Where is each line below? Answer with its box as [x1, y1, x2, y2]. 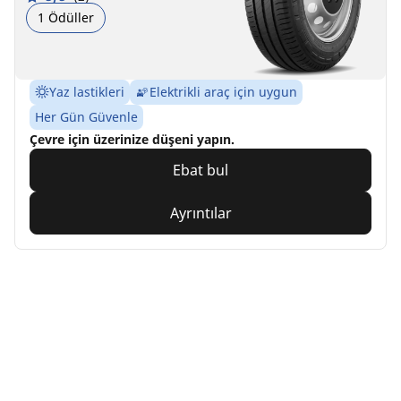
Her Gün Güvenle [35, 107, 138, 125]
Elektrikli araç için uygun [149, 82, 297, 100]
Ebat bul [173, 159, 228, 180]
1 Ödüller [38, 9, 94, 27]
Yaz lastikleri [49, 82, 124, 100]
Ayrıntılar [169, 202, 232, 223]
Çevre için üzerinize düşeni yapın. [30, 130, 235, 148]
